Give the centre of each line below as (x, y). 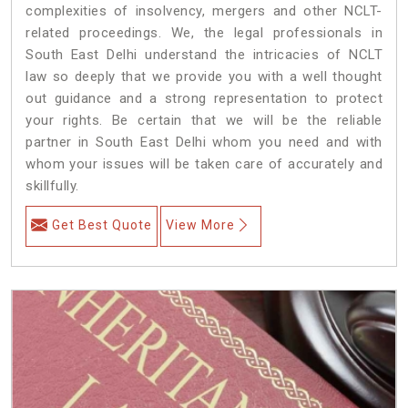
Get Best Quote (102, 224)
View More (200, 224)
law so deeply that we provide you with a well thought (204, 76)
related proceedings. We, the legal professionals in (204, 32)
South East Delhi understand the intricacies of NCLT (204, 54)
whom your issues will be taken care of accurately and (204, 163)
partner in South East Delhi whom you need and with (204, 142)
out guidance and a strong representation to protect (204, 98)
